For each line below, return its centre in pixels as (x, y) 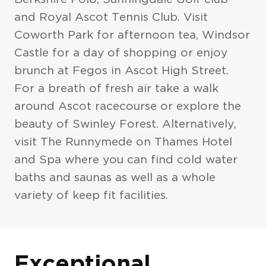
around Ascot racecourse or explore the (127, 106)
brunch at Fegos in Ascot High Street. (121, 71)
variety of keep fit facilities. (91, 195)
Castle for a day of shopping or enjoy (121, 53)
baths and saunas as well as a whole (115, 178)
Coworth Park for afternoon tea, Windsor (132, 35)
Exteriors (51, 202)
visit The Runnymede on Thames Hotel (123, 142)
